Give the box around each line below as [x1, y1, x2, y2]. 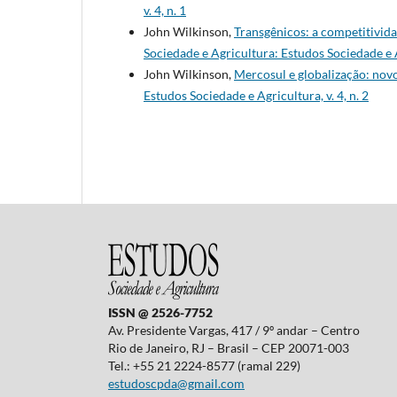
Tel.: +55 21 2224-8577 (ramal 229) [108, 358, 300, 374]
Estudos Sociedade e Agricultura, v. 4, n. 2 [144, 88, 369, 104]
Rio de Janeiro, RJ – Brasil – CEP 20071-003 [108, 340, 349, 356]
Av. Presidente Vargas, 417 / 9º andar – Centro [108, 323, 360, 339]
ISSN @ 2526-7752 [108, 305, 213, 321]
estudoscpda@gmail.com [108, 376, 245, 392]
